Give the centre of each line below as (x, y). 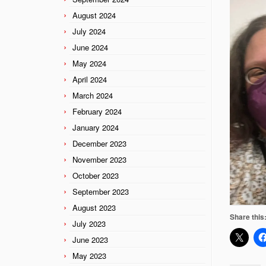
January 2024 (96, 127)
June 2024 (90, 47)
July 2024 (89, 31)
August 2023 (94, 207)
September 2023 (101, 191)
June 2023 (90, 239)
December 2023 (99, 143)
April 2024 (90, 79)
